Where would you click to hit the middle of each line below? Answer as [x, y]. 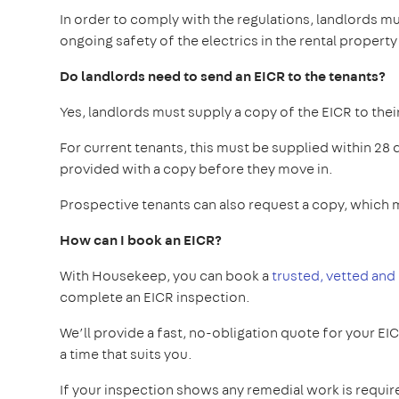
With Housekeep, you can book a [166, 275]
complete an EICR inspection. [155, 297]
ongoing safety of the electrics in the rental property [228, 40]
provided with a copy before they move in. [196, 168]
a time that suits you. [126, 354]
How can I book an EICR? [141, 240]
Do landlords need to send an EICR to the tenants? [223, 76]
